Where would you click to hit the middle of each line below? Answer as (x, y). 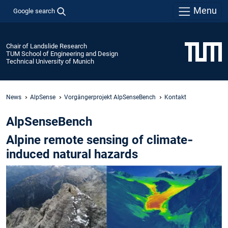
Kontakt (175, 97)
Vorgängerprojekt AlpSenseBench (110, 97)
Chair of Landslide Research (47, 46)
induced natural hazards (72, 154)
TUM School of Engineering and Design (62, 53)
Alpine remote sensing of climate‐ (99, 140)
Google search (34, 11)
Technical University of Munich (50, 61)
